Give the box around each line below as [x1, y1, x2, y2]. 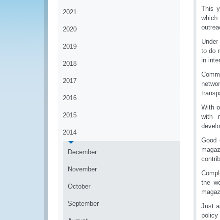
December [68, 148, 97, 156]
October [68, 183, 90, 190]
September [68, 200, 99, 207]
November [68, 165, 97, 173]
